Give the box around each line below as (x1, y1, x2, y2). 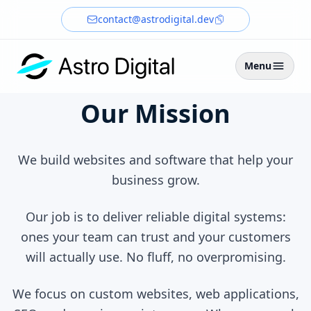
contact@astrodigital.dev (97, 12, 214, 26)
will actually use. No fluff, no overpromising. (25, 249, 286, 265)
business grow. (111, 171, 200, 188)
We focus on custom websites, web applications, (12, 285, 299, 302)
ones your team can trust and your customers (20, 228, 291, 245)
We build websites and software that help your (18, 151, 293, 168)
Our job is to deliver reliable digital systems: (25, 208, 286, 225)
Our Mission (81, 96, 230, 131)
